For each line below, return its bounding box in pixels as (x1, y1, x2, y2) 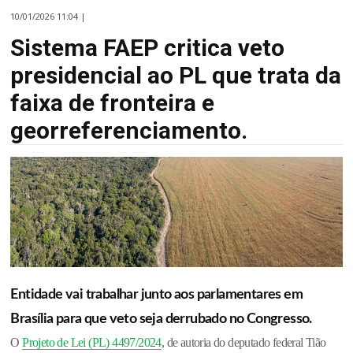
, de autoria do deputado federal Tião (161, 335, 326, 349)
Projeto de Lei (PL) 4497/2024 (22, 335, 162, 349)
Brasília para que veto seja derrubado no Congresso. (10, 311, 312, 326)
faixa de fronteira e (10, 88, 215, 117)
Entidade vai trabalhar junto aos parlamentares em (10, 287, 303, 302)
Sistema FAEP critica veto (10, 33, 285, 61)
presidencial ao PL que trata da (10, 61, 342, 89)
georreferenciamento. (10, 116, 248, 144)
